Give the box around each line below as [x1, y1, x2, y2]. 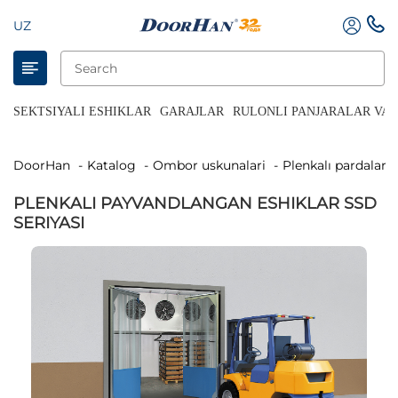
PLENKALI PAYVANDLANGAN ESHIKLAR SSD [13, 194, 377, 213]
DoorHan [24, 157, 70, 173]
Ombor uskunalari [163, 157, 266, 173]
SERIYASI [13, 213, 84, 233]
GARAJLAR [160, 105, 224, 118]
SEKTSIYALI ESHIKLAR [13, 105, 151, 118]
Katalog [96, 157, 136, 173]
